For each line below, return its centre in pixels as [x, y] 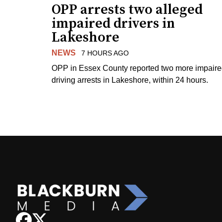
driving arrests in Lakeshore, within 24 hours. [130, 80]
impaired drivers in [113, 23]
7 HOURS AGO [105, 53]
